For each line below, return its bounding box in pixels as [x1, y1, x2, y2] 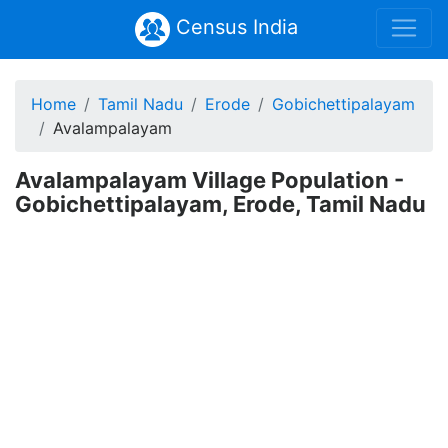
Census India [169, 15, 298, 39]
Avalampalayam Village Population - [15, 167, 404, 193]
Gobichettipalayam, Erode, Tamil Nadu [15, 191, 426, 217]
